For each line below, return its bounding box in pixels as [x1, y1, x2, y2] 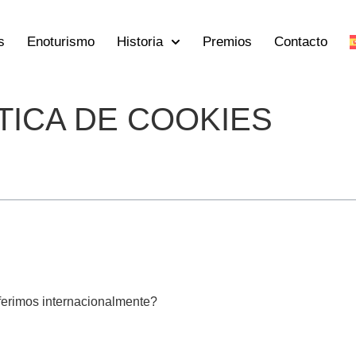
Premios [203, 34, 253, 49]
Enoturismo [27, 34, 95, 49]
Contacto [274, 34, 328, 49]
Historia [117, 34, 164, 49]
